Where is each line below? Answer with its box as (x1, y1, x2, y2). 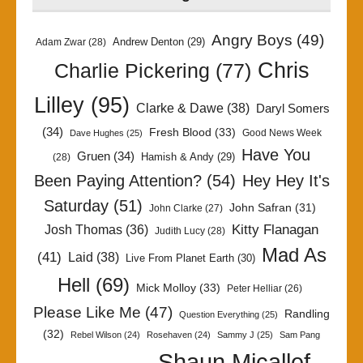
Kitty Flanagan (232, 222, 318, 237)
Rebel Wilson (70, 330, 122, 340)
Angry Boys (211, 32, 293, 49)
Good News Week (241, 127, 322, 139)
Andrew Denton (113, 36, 184, 48)
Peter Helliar (227, 284, 282, 293)
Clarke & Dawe (135, 100, 224, 115)
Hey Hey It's (241, 172, 330, 190)
